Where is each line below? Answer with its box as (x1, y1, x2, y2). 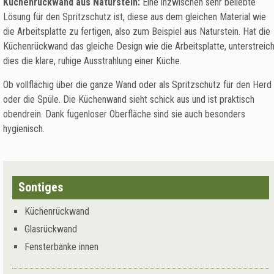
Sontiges (18, 180, 63, 195)
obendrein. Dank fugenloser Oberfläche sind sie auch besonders (3, 108, 245, 120)
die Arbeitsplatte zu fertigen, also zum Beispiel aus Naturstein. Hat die (3, 26, 270, 38)
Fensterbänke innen (24, 241, 98, 253)
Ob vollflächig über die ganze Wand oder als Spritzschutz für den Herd (3, 79, 272, 91)
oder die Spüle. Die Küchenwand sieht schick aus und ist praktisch (3, 94, 254, 106)
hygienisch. (3, 123, 45, 135)
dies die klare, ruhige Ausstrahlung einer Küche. (3, 55, 184, 67)
